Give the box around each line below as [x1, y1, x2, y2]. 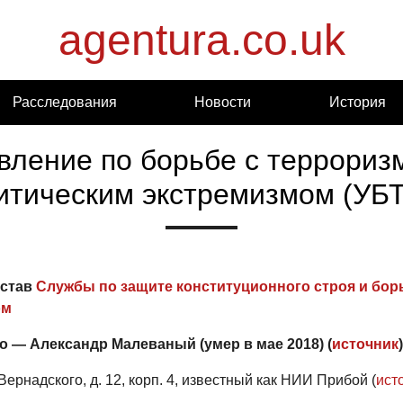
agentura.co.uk [58, 16, 345, 64]
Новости [194, 94, 252, 110]
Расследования [12, 94, 117, 110]
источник [331, 336, 399, 352]
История [329, 94, 387, 110]
